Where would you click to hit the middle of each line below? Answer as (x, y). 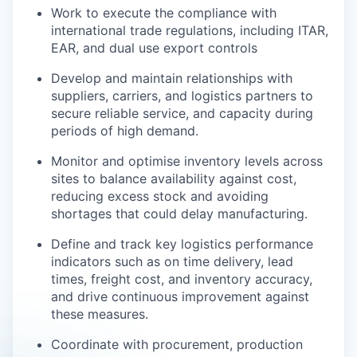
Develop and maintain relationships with (172, 78)
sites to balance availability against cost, (174, 178)
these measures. (100, 314)
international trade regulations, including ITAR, (190, 30)
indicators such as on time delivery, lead (172, 261)
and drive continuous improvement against (180, 296)
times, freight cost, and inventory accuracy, (182, 279)
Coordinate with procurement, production (177, 344)
